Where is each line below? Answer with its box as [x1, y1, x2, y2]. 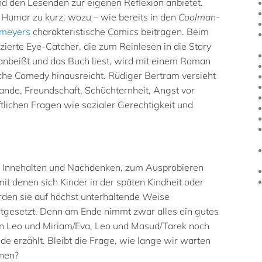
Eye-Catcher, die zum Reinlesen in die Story [26, 40, 211, 52]
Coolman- [178, 11, 220, 23]
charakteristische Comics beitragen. [33, 25, 187, 37]
